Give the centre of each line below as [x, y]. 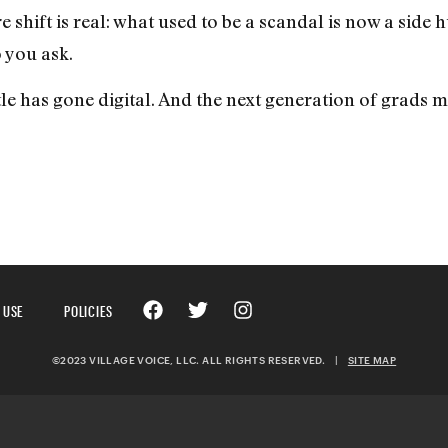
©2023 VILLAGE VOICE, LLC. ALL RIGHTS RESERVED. [193, 360]
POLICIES [88, 309]
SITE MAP [372, 360]
